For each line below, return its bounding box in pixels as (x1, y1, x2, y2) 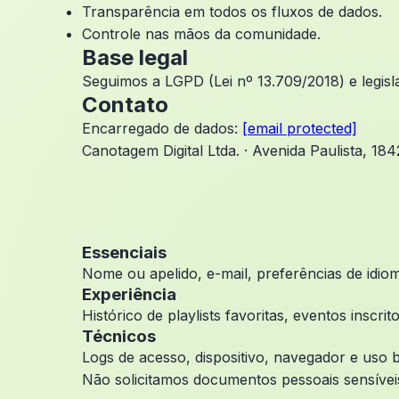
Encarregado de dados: (82, 119, 242, 137)
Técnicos (82, 326, 156, 346)
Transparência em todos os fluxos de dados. (82, 3, 382, 20)
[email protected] (242, 119, 357, 137)
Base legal (82, 45, 188, 70)
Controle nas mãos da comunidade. (82, 25, 321, 43)
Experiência (82, 284, 176, 305)
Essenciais (82, 242, 167, 263)
